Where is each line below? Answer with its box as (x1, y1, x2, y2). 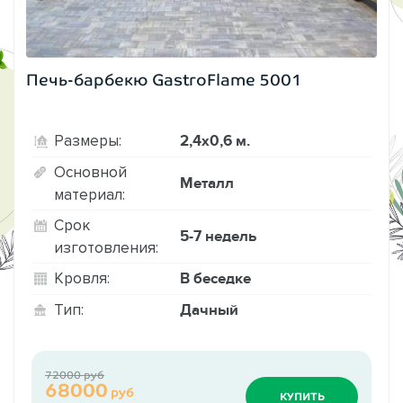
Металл (180, 174, 234, 193)
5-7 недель (180, 227, 256, 246)
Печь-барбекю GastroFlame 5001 (26, 70, 302, 89)
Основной (54, 163, 127, 180)
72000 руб (45, 368, 104, 381)
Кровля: (54, 270, 110, 287)
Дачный (180, 300, 238, 319)
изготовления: (54, 238, 158, 255)
